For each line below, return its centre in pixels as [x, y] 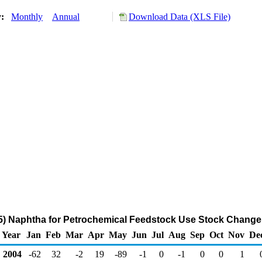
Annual [66, 17]
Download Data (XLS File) [180, 17]
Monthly [27, 17]
